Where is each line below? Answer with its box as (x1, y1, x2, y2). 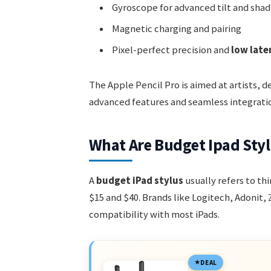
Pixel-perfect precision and (111, 44, 231, 57)
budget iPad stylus (96, 174, 183, 188)
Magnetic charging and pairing (111, 22, 241, 35)
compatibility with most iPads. (88, 208, 220, 221)
